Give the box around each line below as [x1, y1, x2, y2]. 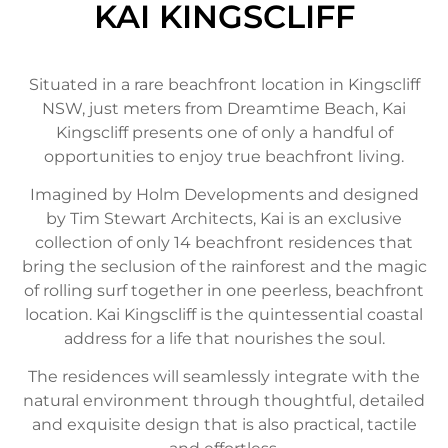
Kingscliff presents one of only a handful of [55, 122, 393, 142]
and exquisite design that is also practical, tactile [31, 415, 417, 435]
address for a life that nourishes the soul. [63, 328, 385, 348]
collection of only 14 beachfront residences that [35, 232, 413, 252]
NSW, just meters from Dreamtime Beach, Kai [42, 98, 406, 118]
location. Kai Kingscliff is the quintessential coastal [25, 304, 423, 324]
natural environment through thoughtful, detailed [23, 391, 425, 411]
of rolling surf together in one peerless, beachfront [24, 280, 424, 300]
